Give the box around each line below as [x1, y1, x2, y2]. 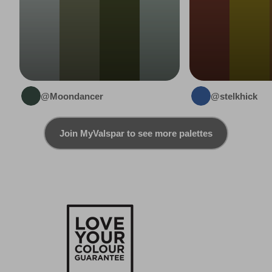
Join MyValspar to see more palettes [59, 128, 212, 139]
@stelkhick [211, 90, 257, 101]
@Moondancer [41, 90, 103, 101]
